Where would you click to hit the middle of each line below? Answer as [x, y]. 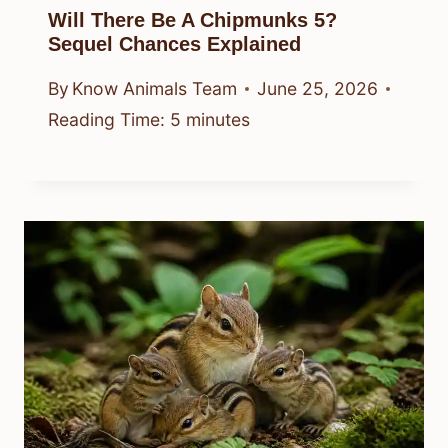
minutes [218, 120]
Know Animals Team [155, 89]
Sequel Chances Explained [174, 43]
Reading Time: [106, 120]
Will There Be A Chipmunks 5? [192, 19]
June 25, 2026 [318, 89]
